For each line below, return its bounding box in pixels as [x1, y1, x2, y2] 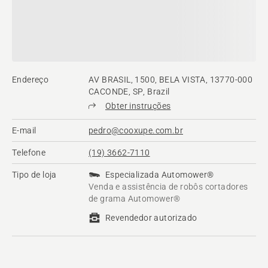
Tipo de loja [12, 170, 57, 180]
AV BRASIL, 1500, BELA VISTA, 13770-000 [89, 75, 253, 85]
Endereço [12, 75, 49, 85]
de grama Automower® [89, 194, 181, 204]
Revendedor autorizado [105, 213, 197, 223]
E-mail [12, 126, 36, 136]
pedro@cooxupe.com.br [89, 126, 183, 136]
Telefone [12, 148, 46, 158]
